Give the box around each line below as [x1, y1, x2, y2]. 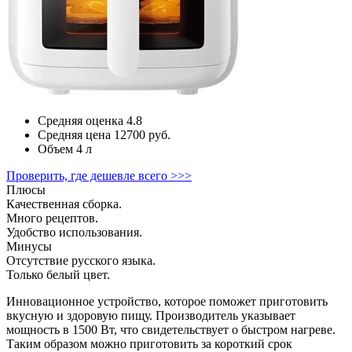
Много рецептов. [6, 211, 98, 225]
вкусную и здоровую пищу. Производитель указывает [6, 308, 295, 322]
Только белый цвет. [6, 267, 110, 281]
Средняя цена [38, 127, 111, 141]
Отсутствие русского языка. [6, 253, 156, 267]
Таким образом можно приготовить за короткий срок [6, 336, 292, 350]
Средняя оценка [38, 113, 123, 127]
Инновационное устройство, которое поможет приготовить [6, 294, 328, 308]
